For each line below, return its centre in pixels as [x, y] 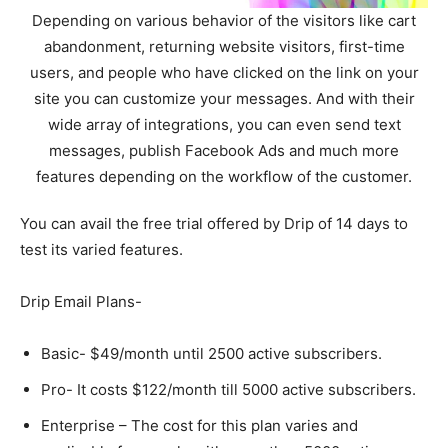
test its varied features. [101, 249]
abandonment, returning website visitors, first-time [224, 46]
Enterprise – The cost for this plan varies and [199, 425]
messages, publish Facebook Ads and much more [224, 150]
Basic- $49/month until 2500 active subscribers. [211, 353]
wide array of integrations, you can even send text [224, 124]
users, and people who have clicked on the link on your [224, 72]
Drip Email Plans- [81, 301]
